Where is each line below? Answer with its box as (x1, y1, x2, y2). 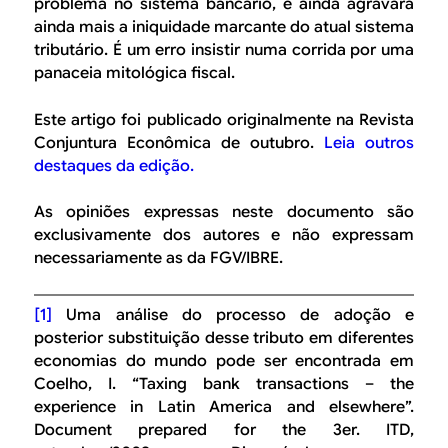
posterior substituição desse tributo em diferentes (34, 327, 414, 348)
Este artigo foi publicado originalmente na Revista (34, 109, 414, 130)
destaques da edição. (34, 155, 194, 176)
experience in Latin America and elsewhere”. (34, 396, 414, 417)
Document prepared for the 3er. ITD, (34, 419, 414, 440)
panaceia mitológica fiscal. (34, 63, 235, 84)
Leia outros (324, 132, 414, 153)
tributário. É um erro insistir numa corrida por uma (34, 40, 414, 61)
